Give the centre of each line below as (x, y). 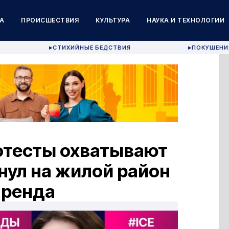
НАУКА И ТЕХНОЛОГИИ (186, 20)
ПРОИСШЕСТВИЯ (50, 20)
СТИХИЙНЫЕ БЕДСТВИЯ (92, 48)
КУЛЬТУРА (113, 20)
